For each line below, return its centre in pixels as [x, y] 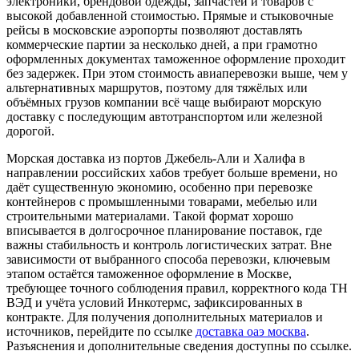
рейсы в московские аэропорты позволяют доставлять [154, 30]
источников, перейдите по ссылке [101, 331]
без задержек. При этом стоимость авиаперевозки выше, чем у [177, 73]
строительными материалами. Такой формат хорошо [150, 216]
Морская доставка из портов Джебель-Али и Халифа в [156, 158]
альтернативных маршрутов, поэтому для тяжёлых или [157, 87]
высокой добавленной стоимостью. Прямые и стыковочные [170, 15]
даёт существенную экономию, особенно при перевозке [159, 187]
